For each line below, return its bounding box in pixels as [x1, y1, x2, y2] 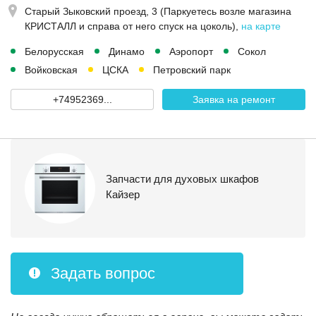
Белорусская [25, 46, 84, 57]
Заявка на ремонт [193, 94, 275, 105]
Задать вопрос [51, 265, 155, 282]
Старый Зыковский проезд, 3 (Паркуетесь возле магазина [25, 6, 291, 17]
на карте [241, 20, 281, 32]
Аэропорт [169, 46, 213, 57]
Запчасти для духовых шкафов [106, 172, 259, 185]
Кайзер [106, 188, 140, 200]
